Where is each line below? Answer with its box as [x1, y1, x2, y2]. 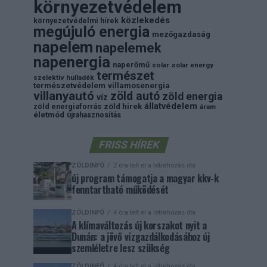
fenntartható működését [72, 182, 169, 197]
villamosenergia [108, 81, 170, 90]
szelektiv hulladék [33, 73, 94, 82]
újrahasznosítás [67, 111, 121, 119]
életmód [33, 110, 64, 119]
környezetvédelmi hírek [33, 17, 119, 25]
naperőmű [113, 60, 150, 69]
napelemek [95, 41, 162, 55]
